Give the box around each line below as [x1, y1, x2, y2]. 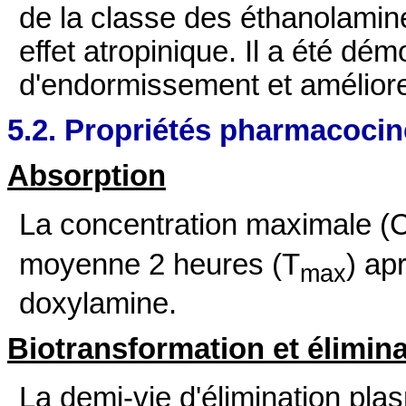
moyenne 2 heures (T [19, 247, 301, 281]
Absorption [7, 159, 166, 193]
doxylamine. [19, 287, 178, 321]
